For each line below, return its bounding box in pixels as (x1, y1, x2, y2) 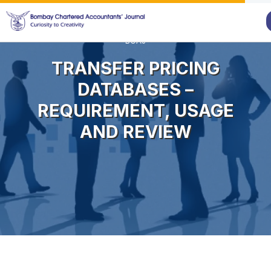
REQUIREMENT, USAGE (37, 99, 234, 121)
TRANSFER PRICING (51, 57, 220, 79)
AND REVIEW (79, 120, 192, 142)
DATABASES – (77, 78, 194, 100)
